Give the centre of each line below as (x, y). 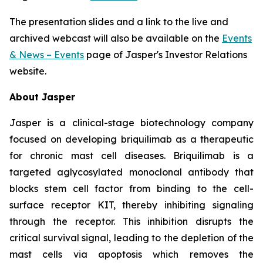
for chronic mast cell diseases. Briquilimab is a (131, 156)
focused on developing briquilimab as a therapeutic (131, 139)
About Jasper (42, 97)
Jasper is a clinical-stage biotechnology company (131, 123)
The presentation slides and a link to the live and (119, 22)
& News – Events (47, 55)
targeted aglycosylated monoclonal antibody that (131, 172)
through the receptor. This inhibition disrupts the (131, 221)
